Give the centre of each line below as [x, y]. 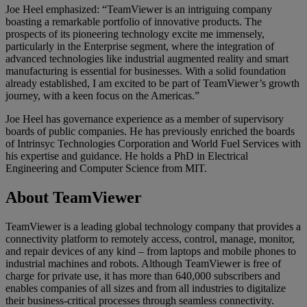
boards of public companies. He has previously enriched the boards [150, 131]
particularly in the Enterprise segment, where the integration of [140, 46]
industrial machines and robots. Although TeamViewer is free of [143, 263]
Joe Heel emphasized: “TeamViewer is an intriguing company [139, 9]
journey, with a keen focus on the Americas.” [102, 95]
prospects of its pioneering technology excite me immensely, [135, 34]
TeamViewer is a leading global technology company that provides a [153, 226]
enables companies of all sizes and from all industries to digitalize [146, 288]
